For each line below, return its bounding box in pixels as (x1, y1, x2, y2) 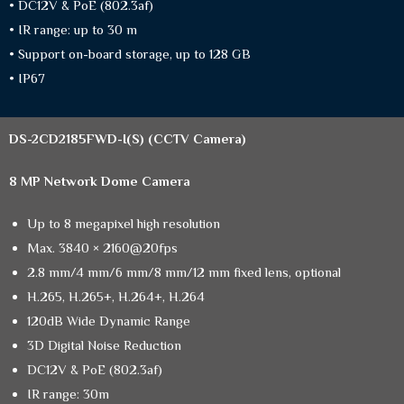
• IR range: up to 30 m (9, 22, 137, 38)
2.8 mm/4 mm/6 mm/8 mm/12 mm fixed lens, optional (27, 264, 341, 280)
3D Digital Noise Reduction (27, 337, 181, 353)
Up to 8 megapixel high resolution (27, 216, 220, 232)
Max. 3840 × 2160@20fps (27, 240, 178, 256)
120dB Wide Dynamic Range (27, 313, 190, 329)
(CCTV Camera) (148, 131, 246, 147)
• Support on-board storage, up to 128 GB (9, 46, 251, 62)
